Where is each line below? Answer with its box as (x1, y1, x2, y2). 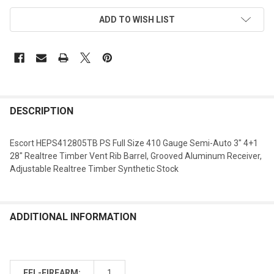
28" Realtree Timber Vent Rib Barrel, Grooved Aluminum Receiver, (10, 150, 262, 161)
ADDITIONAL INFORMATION (10, 210, 136, 223)
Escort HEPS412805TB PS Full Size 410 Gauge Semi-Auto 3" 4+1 (10, 138, 258, 148)
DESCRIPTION (10, 105, 73, 117)
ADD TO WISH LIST (99, 14, 175, 24)
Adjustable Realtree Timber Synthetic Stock (10, 163, 179, 174)
